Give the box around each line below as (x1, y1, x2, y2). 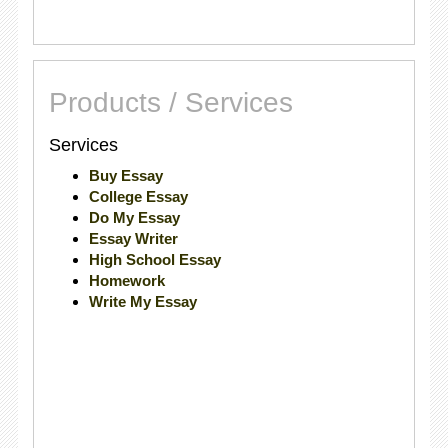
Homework (88, 272, 165, 289)
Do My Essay (88, 209, 180, 226)
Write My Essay (88, 293, 197, 310)
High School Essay (88, 251, 221, 268)
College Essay (88, 188, 188, 205)
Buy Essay (88, 167, 163, 184)
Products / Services (48, 87, 293, 118)
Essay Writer (88, 230, 178, 247)
